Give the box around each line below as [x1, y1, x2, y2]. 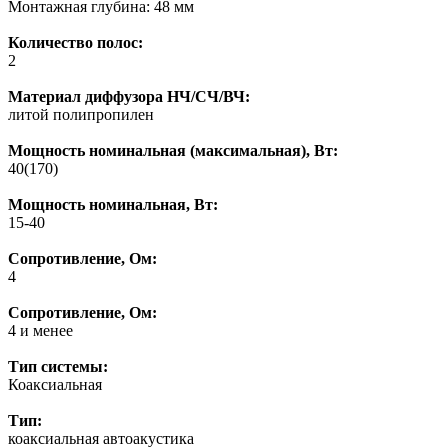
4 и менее [8, 321, 73, 339]
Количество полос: [8, 33, 143, 51]
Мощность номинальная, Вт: [8, 195, 218, 213]
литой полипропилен [8, 105, 154, 123]
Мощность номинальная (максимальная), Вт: [8, 141, 338, 159]
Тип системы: [8, 357, 108, 375]
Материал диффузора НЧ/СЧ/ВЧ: [8, 87, 250, 105]
